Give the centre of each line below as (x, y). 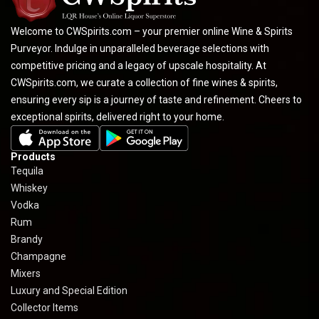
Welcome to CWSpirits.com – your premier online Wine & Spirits (152, 31)
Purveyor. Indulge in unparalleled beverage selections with (140, 48)
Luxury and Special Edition (69, 290)
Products (33, 156)
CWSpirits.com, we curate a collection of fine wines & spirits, (144, 82)
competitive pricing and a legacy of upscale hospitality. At (138, 65)
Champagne (38, 256)
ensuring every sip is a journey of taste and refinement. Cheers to (156, 99)
